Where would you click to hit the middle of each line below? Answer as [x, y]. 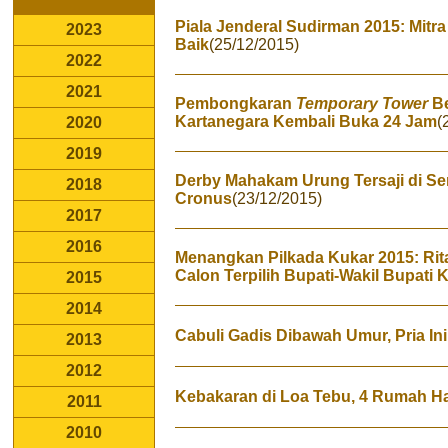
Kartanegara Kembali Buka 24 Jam [306, 121]
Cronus [203, 198]
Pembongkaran [235, 103]
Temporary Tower [362, 103]
